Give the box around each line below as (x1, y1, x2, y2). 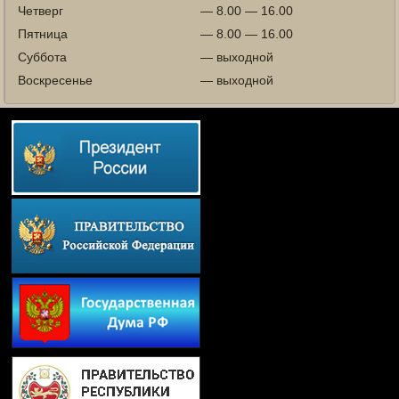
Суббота (18, 49, 68, 64)
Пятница (18, 26, 69, 41)
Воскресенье (18, 72, 94, 87)
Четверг (18, 3, 64, 18)
